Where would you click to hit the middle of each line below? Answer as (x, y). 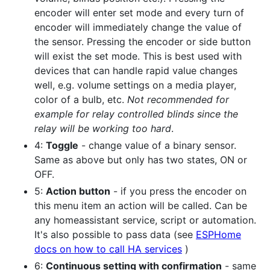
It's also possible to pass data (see (115, 234)
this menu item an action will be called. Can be (141, 205)
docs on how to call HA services (108, 249)
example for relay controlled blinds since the (136, 114)
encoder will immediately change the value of (138, 27)
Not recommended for (178, 99)
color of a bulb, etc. (81, 99)
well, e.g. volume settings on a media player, (135, 85)
